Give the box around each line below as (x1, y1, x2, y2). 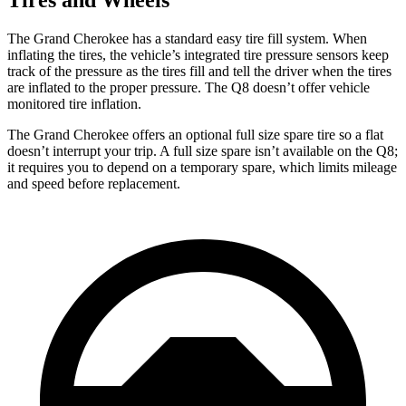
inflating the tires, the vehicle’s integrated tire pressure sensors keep (7, 46, 389, 63)
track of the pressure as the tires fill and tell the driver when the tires (7, 63, 391, 79)
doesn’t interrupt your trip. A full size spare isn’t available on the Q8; (7, 142, 398, 159)
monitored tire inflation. (7, 95, 141, 111)
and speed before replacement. (7, 175, 180, 191)
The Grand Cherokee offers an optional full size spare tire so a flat (7, 126, 383, 142)
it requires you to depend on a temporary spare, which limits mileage (7, 159, 397, 175)
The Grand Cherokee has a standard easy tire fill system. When (7, 30, 367, 46)
